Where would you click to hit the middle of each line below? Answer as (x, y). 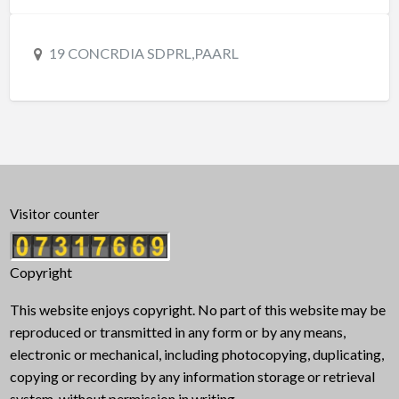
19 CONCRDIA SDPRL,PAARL (143, 53)
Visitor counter (54, 214)
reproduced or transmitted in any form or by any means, (177, 331)
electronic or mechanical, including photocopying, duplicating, (196, 354)
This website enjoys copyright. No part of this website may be (197, 309)
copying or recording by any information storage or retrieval (192, 376)
